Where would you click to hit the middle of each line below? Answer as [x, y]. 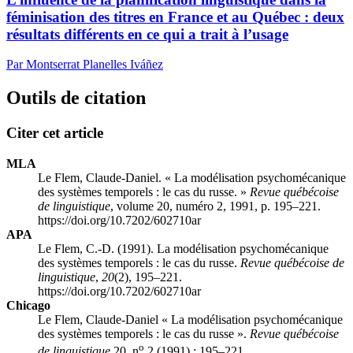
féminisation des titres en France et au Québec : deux [175, 17]
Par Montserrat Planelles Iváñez [85, 65]
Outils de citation [76, 98]
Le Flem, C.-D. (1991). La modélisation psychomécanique [183, 248]
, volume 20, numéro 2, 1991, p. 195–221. [216, 206]
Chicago [28, 305]
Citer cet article [55, 133]
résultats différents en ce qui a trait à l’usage [147, 34]
